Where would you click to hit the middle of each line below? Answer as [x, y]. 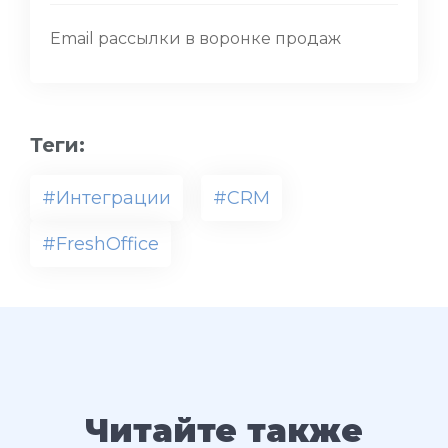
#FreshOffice [100, 244]
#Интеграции [106, 198]
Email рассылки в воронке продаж [195, 39]
